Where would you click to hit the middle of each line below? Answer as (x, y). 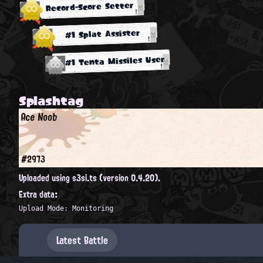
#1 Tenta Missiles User (115, 61)
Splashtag (51, 100)
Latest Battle (82, 240)
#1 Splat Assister (102, 34)
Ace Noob (39, 117)
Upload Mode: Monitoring (66, 208)
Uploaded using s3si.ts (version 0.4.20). (90, 178)
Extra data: (38, 194)
